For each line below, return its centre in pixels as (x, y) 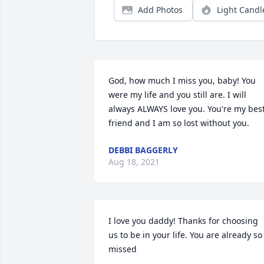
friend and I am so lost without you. (179, 123)
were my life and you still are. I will (177, 95)
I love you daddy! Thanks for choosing (183, 221)
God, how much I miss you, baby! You (182, 80)
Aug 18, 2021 (134, 162)
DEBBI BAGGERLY (143, 150)
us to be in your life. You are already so (185, 235)
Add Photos (160, 10)
